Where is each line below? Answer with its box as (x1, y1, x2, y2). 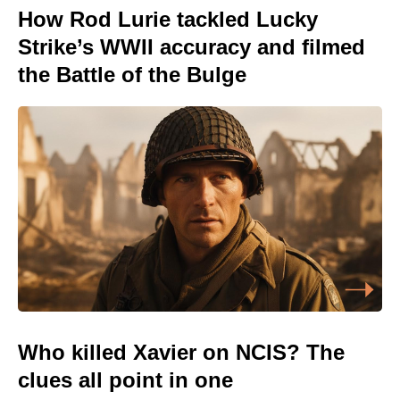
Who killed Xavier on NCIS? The (18, 339, 345, 364)
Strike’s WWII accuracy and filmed (18, 35, 365, 60)
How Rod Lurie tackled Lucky (18, 7, 318, 32)
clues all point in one (18, 367, 233, 392)
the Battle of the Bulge (18, 62, 246, 87)
